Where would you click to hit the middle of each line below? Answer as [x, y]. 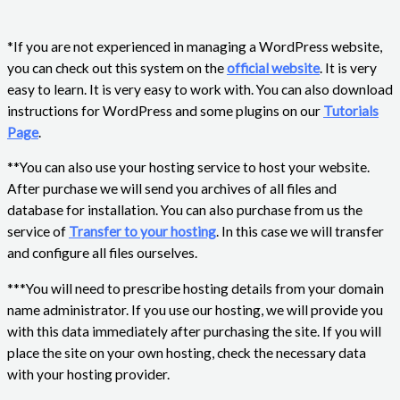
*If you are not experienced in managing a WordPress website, [195, 46]
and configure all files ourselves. [102, 253]
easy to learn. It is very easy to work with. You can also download [200, 89]
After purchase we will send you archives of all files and [172, 189]
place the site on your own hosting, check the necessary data [187, 352]
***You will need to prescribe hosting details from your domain [196, 288]
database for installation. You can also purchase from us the [185, 210]
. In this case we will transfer [300, 232]
